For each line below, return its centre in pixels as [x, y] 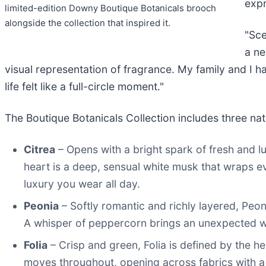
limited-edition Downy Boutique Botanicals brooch [110, 8]
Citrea [39, 149]
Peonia [41, 205]
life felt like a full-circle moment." [84, 86]
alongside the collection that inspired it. [88, 23]
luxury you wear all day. [82, 183]
